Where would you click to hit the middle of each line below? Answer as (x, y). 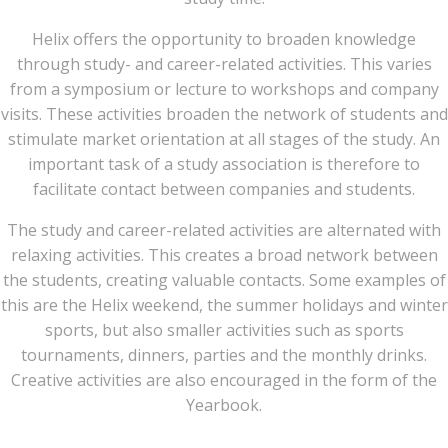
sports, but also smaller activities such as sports (224, 330)
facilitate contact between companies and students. (224, 189)
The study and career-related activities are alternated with (224, 230)
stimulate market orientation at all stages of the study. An (224, 139)
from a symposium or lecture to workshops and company (224, 89)
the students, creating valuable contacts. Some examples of (224, 280)
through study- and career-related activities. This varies (224, 64)
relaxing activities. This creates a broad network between (224, 255)
